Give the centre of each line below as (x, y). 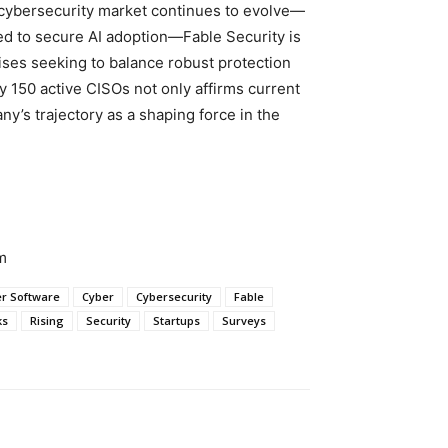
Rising (47, 320)
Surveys (244, 320)
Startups (176, 320)
